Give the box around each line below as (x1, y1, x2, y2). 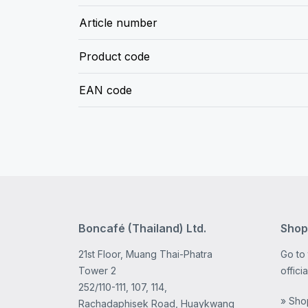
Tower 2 (78, 265, 116, 276)
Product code (78, 49, 150, 63)
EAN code (78, 83, 132, 97)
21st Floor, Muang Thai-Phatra (78, 248, 212, 260)
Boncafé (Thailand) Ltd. (78, 221, 206, 235)
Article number (78, 16, 157, 30)
